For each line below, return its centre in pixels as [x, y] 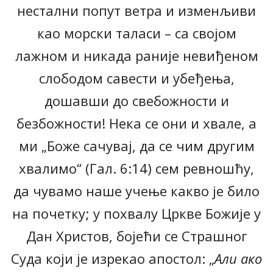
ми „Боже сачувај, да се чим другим [136, 146]
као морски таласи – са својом [136, 33]
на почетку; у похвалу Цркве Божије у [136, 214]
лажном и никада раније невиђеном [136, 56]
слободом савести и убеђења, [136, 78]
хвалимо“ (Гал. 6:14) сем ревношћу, [136, 168]
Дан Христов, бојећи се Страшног [136, 236]
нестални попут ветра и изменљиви [136, 11]
